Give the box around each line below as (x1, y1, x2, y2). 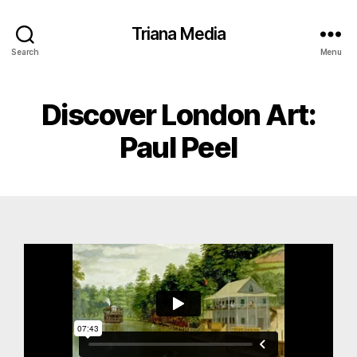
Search (11, 46, 39, 57)
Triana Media (131, 23, 226, 44)
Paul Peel (120, 130, 237, 165)
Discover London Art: (41, 97, 316, 132)
